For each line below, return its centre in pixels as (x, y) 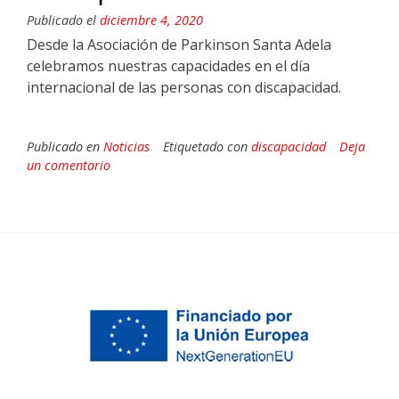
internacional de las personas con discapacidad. (184, 87)
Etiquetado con (207, 146)
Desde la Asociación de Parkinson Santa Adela (179, 44)
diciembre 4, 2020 (151, 20)
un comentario (69, 165)
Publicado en (65, 146)
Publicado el (63, 20)
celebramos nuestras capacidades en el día (168, 65)
